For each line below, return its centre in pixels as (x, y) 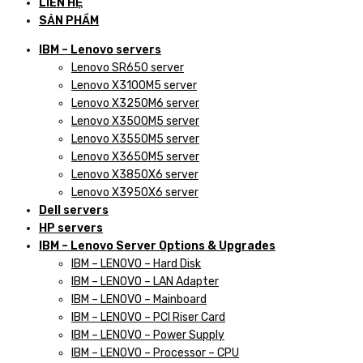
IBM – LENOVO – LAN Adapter (145, 281)
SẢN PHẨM (69, 20)
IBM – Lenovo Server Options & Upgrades (157, 246)
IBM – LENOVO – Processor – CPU (155, 352)
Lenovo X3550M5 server (135, 139)
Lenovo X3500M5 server (135, 121)
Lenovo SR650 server (128, 67)
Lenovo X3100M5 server (134, 85)
